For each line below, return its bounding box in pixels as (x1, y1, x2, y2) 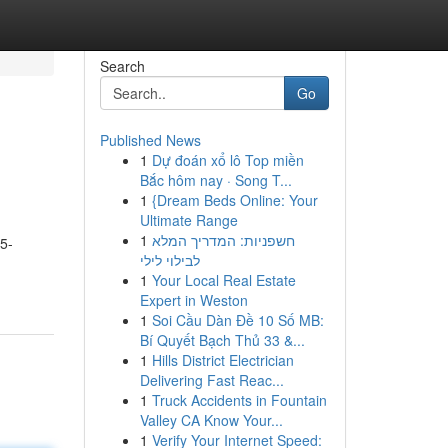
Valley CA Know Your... (139, 410, 283, 430)
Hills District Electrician (151, 350, 294, 370)
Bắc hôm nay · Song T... (139, 170, 292, 190)
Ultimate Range (139, 210, 238, 230)
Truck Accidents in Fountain (151, 390, 327, 410)
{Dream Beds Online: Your (151, 190, 318, 210)
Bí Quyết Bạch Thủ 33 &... (139, 330, 305, 350)
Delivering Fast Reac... (139, 370, 284, 390)
